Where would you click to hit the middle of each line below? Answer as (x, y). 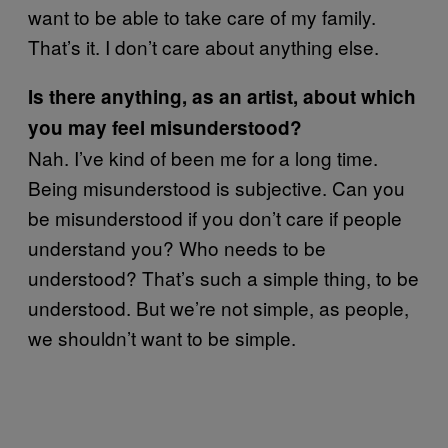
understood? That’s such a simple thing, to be (223, 277)
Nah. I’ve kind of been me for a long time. (203, 157)
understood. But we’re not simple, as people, (218, 307)
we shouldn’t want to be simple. (162, 337)
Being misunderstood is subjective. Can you (216, 187)
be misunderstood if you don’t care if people (215, 217)
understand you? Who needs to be (177, 247)
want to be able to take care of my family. (202, 16)
